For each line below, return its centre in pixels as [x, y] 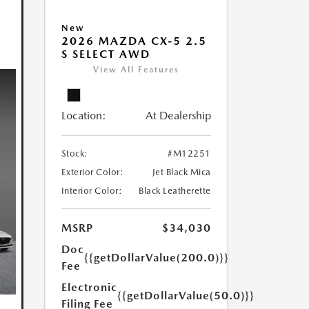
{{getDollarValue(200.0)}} [156, 258]
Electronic [89, 288]
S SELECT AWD [106, 54]
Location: [83, 116]
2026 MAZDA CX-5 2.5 [134, 41]
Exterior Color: [92, 172]
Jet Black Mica [181, 172]
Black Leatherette [175, 191]
